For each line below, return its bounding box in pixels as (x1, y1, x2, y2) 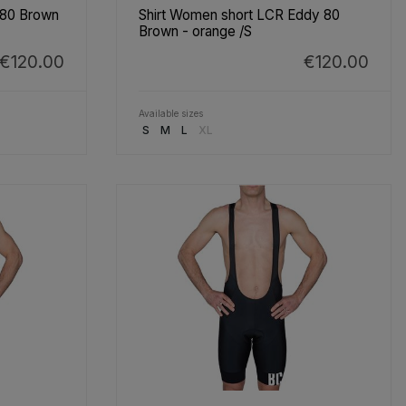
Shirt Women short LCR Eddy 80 (139, 6, 340, 24)
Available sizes (139, 108, 203, 119)
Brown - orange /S (139, 23, 252, 40)
